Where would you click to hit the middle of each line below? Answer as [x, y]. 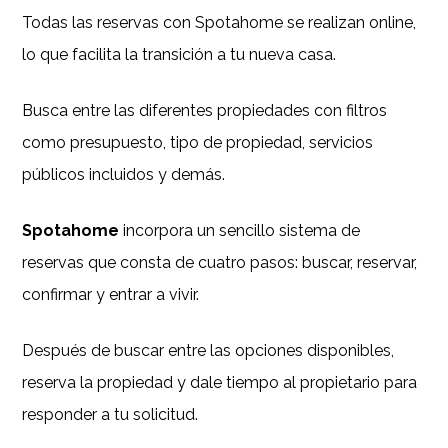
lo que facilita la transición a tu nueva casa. [179, 55]
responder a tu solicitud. [110, 415]
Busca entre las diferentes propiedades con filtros [205, 111]
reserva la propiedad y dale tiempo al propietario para [220, 383]
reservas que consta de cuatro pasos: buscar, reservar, [220, 263]
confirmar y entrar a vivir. [111, 295]
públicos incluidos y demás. [124, 175]
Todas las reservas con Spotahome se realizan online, [219, 23]
